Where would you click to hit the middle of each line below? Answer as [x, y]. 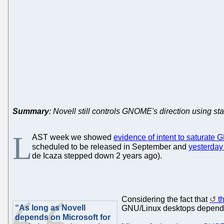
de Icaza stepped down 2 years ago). [97, 155]
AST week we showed [73, 137]
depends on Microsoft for [63, 217]
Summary [31, 111]
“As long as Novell [50, 207]
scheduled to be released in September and [110, 146]
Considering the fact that [165, 199]
